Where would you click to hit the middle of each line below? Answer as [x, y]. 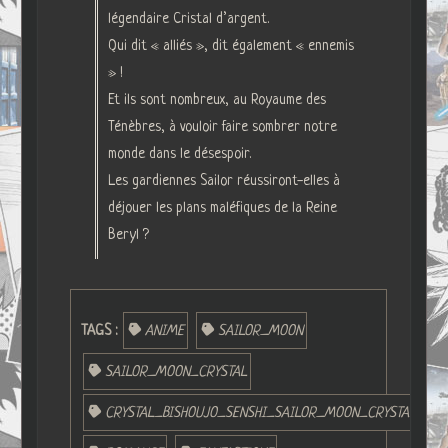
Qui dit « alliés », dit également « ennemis [230, 45]
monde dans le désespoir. [179, 153]
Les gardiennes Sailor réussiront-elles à [223, 180]
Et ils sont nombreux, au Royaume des [216, 99]
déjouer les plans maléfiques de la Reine [222, 207]
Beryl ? [128, 234]
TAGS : [100, 330]
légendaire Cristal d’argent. [188, 18]
